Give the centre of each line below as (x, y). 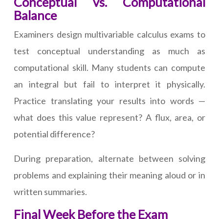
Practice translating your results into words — (109, 101)
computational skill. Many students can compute (109, 68)
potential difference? (54, 134)
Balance (35, 15)
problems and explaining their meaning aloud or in (109, 175)
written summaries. (50, 192)
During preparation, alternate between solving (109, 159)
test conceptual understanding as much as (109, 51)
